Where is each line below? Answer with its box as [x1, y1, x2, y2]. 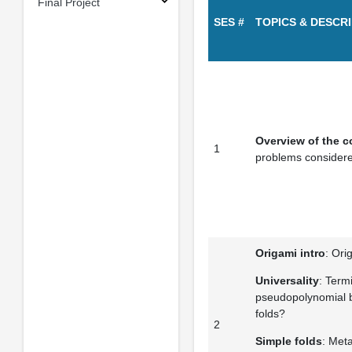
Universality [255, 274, 319, 287]
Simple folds [255, 335, 322, 347]
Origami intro [255, 247, 325, 259]
